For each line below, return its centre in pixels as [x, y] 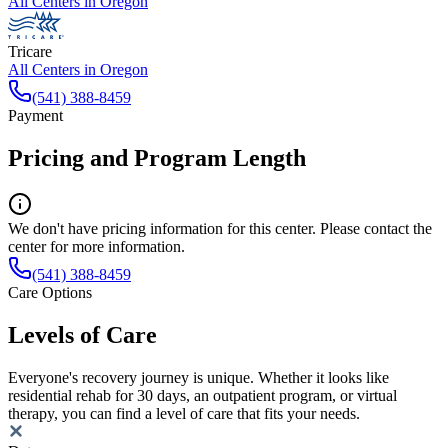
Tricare [30, 52]
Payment [35, 116]
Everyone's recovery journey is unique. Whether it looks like [198, 377]
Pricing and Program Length [157, 157]
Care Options [50, 292]
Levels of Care [82, 334]
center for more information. [96, 246]
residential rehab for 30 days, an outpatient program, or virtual [202, 395]
